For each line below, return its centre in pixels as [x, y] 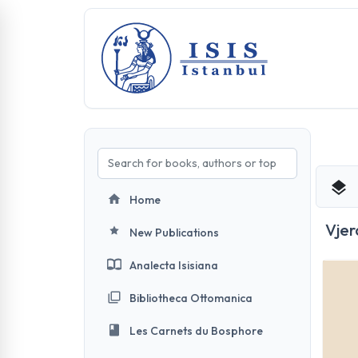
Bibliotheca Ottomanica [191, 298]
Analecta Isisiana [174, 265]
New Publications [174, 233]
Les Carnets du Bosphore [196, 331]
